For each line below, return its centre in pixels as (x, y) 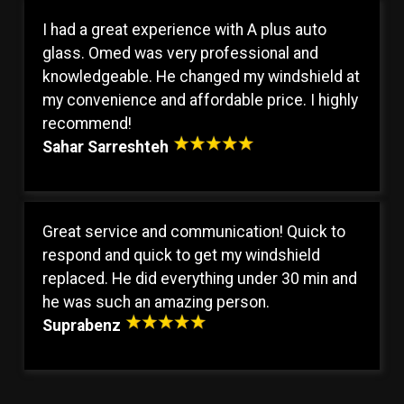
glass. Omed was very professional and (180, 53)
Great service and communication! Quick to (194, 231)
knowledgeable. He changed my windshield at (201, 76)
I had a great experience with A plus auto (184, 29)
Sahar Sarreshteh (106, 147)
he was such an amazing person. (156, 302)
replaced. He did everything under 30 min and (200, 278)
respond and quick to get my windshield (181, 255)
